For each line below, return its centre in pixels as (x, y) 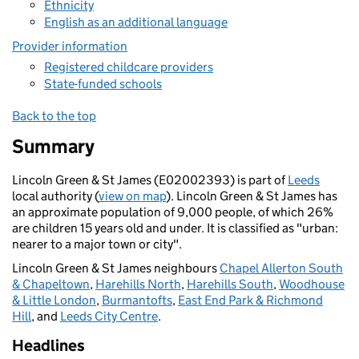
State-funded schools (103, 84)
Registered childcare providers (129, 67)
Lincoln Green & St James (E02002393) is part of (150, 180)
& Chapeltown (51, 284)
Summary (53, 146)
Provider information (70, 46)
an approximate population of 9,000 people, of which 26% (173, 212)
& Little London (54, 300)
